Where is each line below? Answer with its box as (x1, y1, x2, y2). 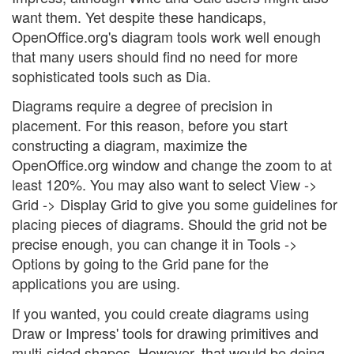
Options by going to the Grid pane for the (12, 253, 269, 274)
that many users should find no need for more (12, 45, 298, 66)
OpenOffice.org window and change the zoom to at (12, 154, 332, 175)
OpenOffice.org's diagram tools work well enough (12, 25, 321, 47)
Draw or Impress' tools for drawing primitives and (12, 322, 318, 343)
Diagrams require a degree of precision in (12, 95, 273, 116)
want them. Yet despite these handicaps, (12, 6, 266, 27)
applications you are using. (12, 273, 180, 294)
